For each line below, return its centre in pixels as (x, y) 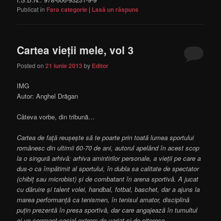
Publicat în (31, 9)
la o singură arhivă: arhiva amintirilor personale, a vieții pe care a (109, 158)
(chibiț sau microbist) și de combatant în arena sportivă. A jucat (108, 179)
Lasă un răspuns (115, 10)
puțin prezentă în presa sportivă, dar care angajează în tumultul (107, 210)
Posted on (31, 65)
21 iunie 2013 (64, 65)
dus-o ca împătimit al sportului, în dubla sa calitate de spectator (108, 169)
